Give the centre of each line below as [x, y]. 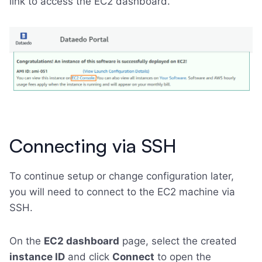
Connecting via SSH [93, 145]
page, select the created [178, 241]
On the [27, 241]
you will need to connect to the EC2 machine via [122, 192]
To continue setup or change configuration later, [122, 176]
